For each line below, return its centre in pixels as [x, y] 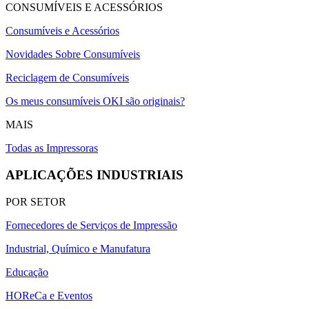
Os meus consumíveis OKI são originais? [95, 101]
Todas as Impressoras [52, 148]
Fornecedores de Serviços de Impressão [91, 225]
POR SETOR [36, 201]
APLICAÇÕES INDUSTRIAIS [94, 175]
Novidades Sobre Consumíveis [73, 54]
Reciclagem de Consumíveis [67, 78]
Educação [27, 272]
